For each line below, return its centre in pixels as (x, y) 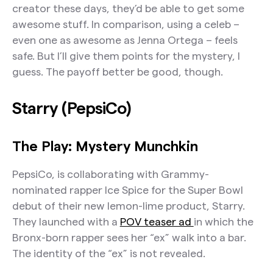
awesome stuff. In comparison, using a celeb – (126, 24)
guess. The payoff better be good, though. (117, 72)
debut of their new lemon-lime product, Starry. (128, 205)
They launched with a (66, 221)
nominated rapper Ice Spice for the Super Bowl (127, 190)
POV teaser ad (157, 221)
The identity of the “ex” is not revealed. (108, 253)
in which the (223, 221)
